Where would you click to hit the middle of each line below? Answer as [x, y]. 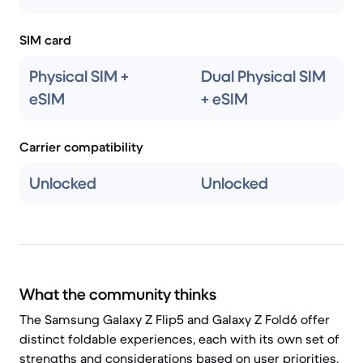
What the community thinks [118, 295]
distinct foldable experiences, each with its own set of [179, 339]
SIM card [45, 40]
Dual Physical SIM [263, 77]
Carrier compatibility [81, 147]
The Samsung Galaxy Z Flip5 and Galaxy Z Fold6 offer [175, 319]
